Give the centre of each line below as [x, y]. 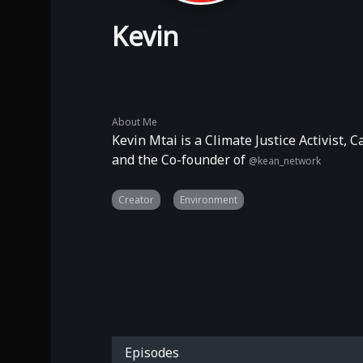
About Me [135, 122]
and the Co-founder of [180, 159]
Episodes [152, 352]
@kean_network [285, 160]
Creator [136, 199]
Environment [209, 199]
